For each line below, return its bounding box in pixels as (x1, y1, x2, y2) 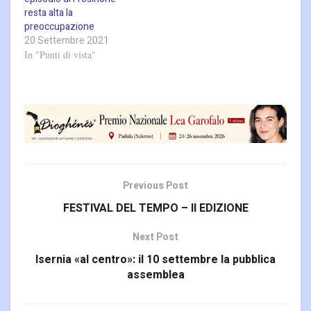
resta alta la (24, 5, 73, 20)
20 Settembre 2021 (24, 33, 109, 48)
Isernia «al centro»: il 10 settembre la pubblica (35, 251, 276, 269)
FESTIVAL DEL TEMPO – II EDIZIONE (62, 200, 249, 217)
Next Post (133, 230, 178, 245)
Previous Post (123, 178, 188, 194)
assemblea (126, 267, 185, 284)
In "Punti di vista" (24, 47, 96, 61)
